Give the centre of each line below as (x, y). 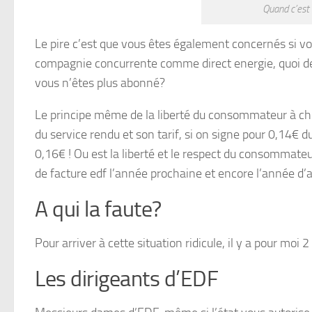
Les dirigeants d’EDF (126, 279)
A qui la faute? (98, 209)
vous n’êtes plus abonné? (100, 83)
